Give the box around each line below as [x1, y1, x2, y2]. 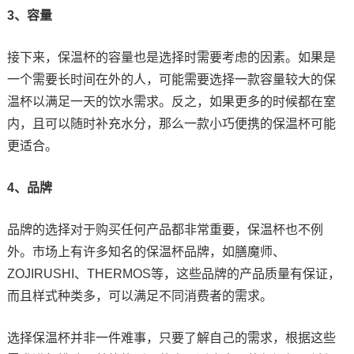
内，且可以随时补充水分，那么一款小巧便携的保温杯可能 [6, 116, 336, 130]
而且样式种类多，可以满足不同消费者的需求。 [6, 288, 273, 303]
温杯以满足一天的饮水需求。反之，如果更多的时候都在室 [6, 94, 336, 108]
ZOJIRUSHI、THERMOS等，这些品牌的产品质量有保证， [6, 266, 341, 281]
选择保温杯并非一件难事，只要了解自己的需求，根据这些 [6, 330, 336, 345]
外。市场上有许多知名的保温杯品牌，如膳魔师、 [6, 244, 285, 258]
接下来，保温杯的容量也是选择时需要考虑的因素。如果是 [6, 50, 336, 64]
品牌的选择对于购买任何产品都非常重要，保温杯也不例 [6, 222, 323, 236]
